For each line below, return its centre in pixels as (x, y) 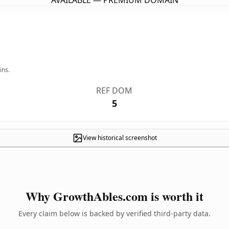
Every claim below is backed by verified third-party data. (114, 213)
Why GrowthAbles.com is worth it (114, 196)
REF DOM (114, 90)
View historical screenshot (120, 138)
